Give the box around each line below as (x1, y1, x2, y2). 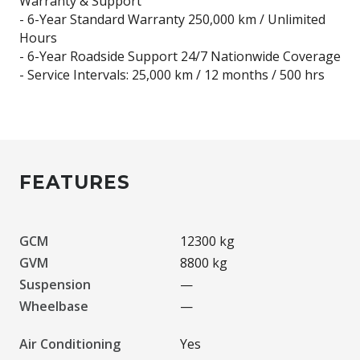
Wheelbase (19, 297, 88, 315)
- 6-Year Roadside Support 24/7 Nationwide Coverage (19, 47, 341, 65)
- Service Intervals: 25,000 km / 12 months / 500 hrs (19, 65, 325, 84)
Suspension (19, 275, 91, 293)
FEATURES (19, 170, 130, 194)
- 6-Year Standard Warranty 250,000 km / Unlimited (19, 10, 325, 28)
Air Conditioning (19, 334, 121, 353)
